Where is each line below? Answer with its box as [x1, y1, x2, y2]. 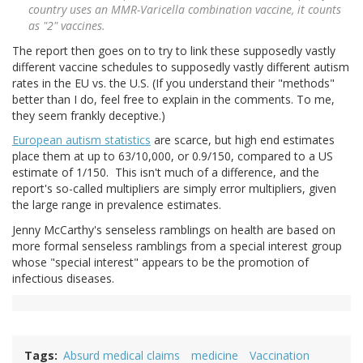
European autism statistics [12, 132, 151, 148]
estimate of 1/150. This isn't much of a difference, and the [12, 164, 319, 181]
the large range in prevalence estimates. [12, 197, 221, 213]
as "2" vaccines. [28, 18, 105, 34]
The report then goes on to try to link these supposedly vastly [12, 42, 335, 58]
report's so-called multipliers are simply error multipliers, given [12, 181, 336, 197]
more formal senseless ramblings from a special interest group [12, 237, 342, 254]
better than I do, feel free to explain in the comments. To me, [12, 91, 335, 107]
